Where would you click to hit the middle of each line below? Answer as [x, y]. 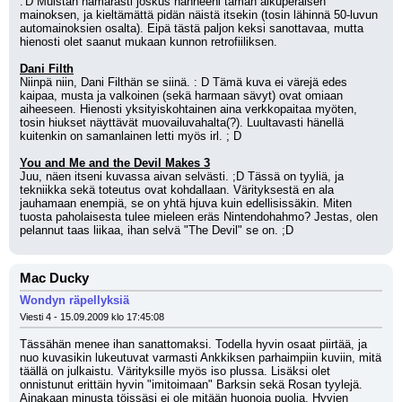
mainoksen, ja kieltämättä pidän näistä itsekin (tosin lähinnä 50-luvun [199, 15]
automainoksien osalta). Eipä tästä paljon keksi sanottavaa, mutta [192, 28]
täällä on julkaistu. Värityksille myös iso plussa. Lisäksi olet [175, 371]
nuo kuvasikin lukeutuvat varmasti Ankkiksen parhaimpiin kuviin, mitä [201, 358]
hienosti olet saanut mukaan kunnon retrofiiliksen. [149, 42]
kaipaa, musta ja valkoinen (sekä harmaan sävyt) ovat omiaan [181, 96]
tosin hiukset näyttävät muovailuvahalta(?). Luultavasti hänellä [182, 122]
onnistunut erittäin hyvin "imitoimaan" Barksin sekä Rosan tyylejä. [191, 385]
